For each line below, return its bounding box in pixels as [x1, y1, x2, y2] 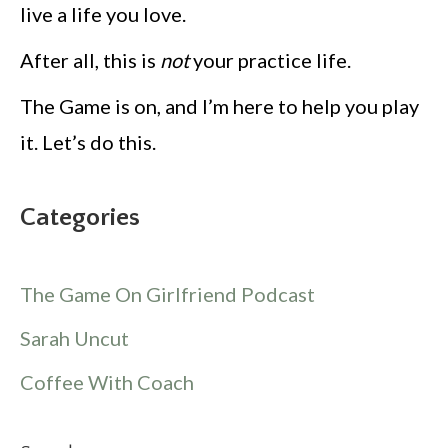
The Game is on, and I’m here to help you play [20, 93, 419, 118]
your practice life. [189, 47, 351, 72]
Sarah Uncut [20, 325, 129, 350]
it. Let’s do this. [20, 129, 156, 154]
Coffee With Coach [20, 369, 194, 394]
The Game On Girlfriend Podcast [20, 281, 315, 306]
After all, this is [20, 47, 160, 72]
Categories [20, 202, 140, 232]
